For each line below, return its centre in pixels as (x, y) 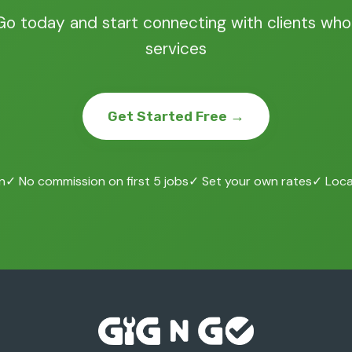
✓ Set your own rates (250, 181)
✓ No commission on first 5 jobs (97, 181)
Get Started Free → (176, 116)
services (176, 48)
